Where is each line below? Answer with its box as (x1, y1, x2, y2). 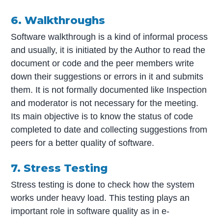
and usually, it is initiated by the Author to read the (11, 45, 206, 55)
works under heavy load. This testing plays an (11, 193, 190, 203)
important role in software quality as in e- (11, 206, 170, 217)
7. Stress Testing (11, 161, 108, 174)
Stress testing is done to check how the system (11, 180, 195, 190)
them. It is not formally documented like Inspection (11, 84, 207, 95)
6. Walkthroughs (11, 13, 106, 27)
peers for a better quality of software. (11, 137, 155, 148)
